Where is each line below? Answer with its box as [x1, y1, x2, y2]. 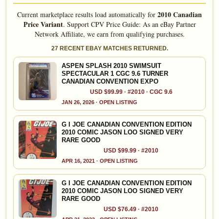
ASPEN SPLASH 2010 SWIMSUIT [62, 62, 161, 70]
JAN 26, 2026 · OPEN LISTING [62, 99, 137, 106]
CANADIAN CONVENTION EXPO [62, 78, 158, 86]
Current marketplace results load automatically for [17, 10, 157, 20]
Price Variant [23, 19, 63, 30]
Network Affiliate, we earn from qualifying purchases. [34, 29, 185, 39]
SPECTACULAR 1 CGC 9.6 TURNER [62, 70, 168, 78]
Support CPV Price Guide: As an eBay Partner [66, 20, 196, 29]
